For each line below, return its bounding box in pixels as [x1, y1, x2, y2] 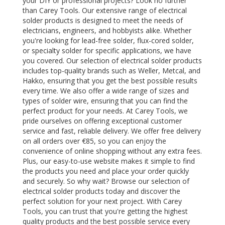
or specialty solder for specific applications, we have [23, 45, 191, 55]
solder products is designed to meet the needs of [23, 15, 183, 25]
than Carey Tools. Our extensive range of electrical [23, 5, 187, 15]
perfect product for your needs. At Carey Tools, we [23, 105, 188, 116]
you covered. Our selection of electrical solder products [23, 55, 202, 65]
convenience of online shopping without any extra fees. [23, 146, 202, 156]
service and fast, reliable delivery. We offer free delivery [23, 126, 201, 136]
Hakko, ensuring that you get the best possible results [23, 75, 197, 85]
